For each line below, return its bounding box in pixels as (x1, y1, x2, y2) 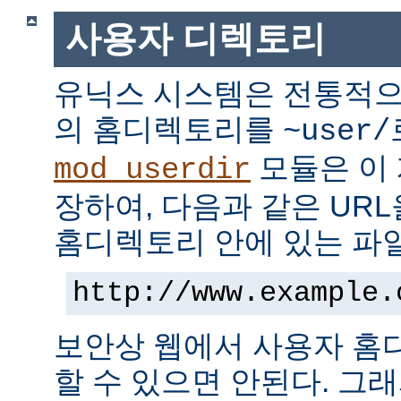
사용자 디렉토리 (64, 19, 326, 59)
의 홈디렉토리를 (54, 111, 283, 146)
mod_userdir (54, 152, 251, 187)
